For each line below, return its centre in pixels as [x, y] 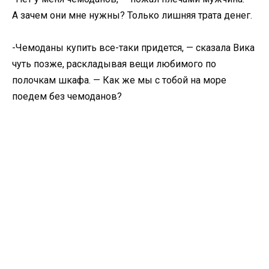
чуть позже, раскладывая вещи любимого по [114, 64]
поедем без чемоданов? [67, 97]
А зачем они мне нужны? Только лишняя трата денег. [132, 16]
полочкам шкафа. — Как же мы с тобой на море [119, 80]
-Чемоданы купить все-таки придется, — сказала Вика [133, 48]
